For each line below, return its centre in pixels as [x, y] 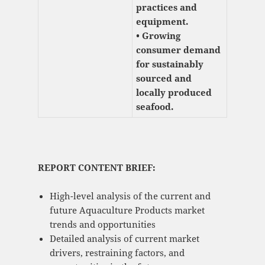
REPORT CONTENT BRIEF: [96, 168]
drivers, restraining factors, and [117, 253]
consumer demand [178, 50]
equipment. [162, 22]
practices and [166, 7]
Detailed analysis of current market [124, 239]
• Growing [158, 36]
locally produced [174, 93]
